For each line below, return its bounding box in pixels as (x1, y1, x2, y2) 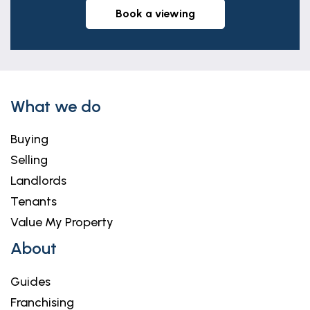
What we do (10, 96, 101, 116)
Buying (10, 131, 48, 147)
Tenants (10, 194, 57, 209)
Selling (10, 152, 48, 167)
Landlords (10, 173, 66, 188)
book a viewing (122, 7, 195, 20)
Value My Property (10, 215, 113, 230)
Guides (10, 274, 51, 289)
